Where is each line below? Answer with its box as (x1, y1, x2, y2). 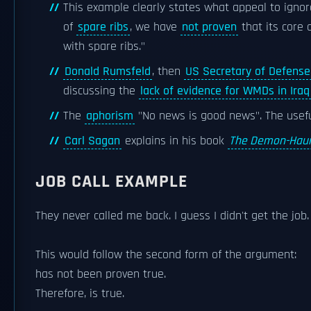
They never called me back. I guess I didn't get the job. (35, 208, 309, 224)
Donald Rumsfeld (65, 64, 151, 79)
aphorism (86, 108, 133, 124)
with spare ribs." (63, 39, 145, 54)
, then (152, 64, 184, 79)
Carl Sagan (65, 133, 120, 149)
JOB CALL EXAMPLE (35, 170, 187, 193)
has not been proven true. (35, 267, 166, 282)
